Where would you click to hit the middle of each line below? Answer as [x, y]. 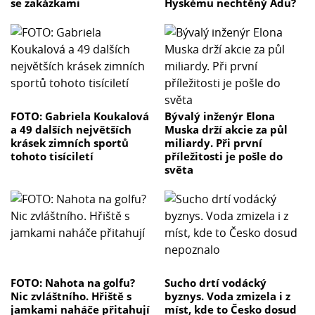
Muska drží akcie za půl [226, 129]
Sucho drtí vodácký [216, 282]
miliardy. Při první [213, 142]
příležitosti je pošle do [224, 156]
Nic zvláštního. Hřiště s [71, 296]
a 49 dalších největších [71, 129]
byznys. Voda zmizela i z [227, 296]
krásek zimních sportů [70, 142]
